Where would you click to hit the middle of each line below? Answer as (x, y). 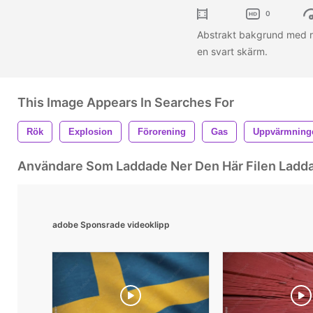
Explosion (90, 131)
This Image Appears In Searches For (126, 102)
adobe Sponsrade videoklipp (111, 224)
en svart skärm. (234, 51)
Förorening (162, 131)
